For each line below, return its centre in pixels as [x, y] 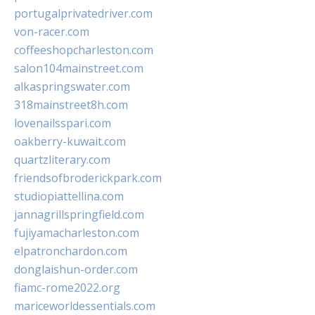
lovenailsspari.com [63, 123]
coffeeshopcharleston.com [84, 50]
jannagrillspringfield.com [79, 215]
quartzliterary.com [62, 160]
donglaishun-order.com [76, 270]
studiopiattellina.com [69, 197]
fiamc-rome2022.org [67, 288]
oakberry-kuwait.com [70, 142]
